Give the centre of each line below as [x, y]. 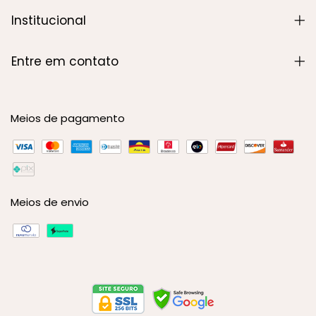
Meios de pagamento [68, 119]
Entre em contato [65, 62]
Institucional [49, 21]
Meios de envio [50, 202]
